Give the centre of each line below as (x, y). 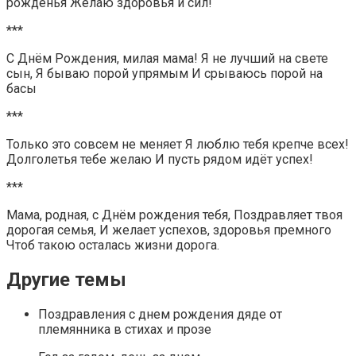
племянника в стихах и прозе (125, 329)
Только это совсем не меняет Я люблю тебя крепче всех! (178, 145)
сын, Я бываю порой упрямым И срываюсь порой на (164, 74)
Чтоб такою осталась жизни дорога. (113, 246)
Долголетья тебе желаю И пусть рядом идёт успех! (160, 160)
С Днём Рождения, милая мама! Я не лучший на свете (167, 59)
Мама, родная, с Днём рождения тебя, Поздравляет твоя (174, 215)
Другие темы (66, 280)
